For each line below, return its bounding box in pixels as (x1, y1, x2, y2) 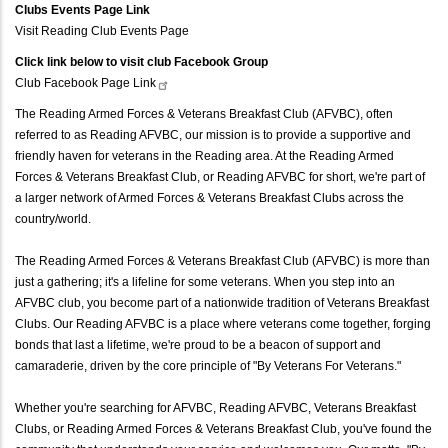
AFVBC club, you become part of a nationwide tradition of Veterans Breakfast (15, 295, 429, 310)
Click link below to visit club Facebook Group (15, 54, 268, 69)
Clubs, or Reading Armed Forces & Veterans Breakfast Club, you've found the (15, 421, 432, 436)
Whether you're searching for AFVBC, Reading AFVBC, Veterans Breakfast (15, 400, 416, 415)
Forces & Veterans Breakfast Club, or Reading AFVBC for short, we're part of (15, 169, 425, 184)
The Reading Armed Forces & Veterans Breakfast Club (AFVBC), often (15, 106, 393, 121)
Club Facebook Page (15, 75, 133, 90)
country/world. (15, 211, 94, 226)
